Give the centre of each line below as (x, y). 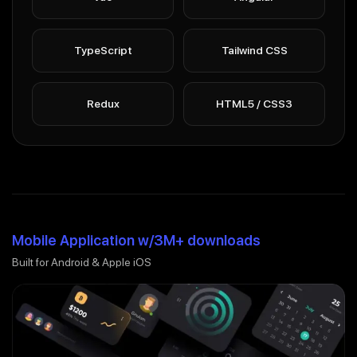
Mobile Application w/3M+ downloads (136, 240)
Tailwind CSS (254, 50)
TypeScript (103, 50)
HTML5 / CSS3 (254, 103)
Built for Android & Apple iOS (82, 262)
